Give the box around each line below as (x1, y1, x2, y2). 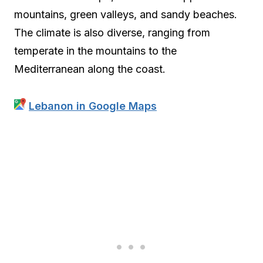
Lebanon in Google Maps (29, 100, 157, 112)
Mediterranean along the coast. (14, 63, 166, 75)
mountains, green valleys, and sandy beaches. (14, 8, 237, 21)
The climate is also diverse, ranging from (14, 26, 210, 39)
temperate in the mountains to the (14, 45, 177, 57)
